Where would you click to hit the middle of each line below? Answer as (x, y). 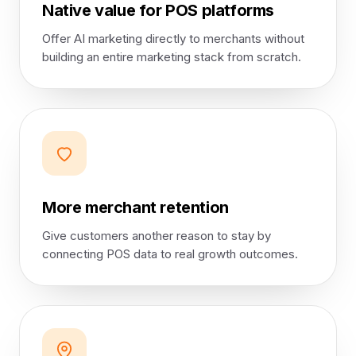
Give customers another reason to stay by (157, 236)
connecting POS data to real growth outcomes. (170, 254)
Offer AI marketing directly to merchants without (173, 39)
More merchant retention (135, 207)
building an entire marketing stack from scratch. (172, 57)
